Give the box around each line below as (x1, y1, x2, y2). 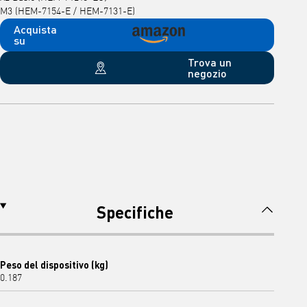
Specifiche (97, 201, 174, 223)
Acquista (14, 21, 57, 36)
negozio (188, 65, 228, 80)
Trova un (188, 54, 232, 69)
